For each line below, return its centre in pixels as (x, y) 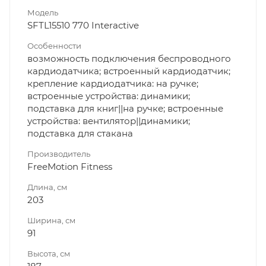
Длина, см (47, 187)
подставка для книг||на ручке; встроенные (125, 108)
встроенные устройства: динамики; (109, 96)
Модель (43, 12)
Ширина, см (51, 220)
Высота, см (49, 253)
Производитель (59, 153)
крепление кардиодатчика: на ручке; (113, 83)
